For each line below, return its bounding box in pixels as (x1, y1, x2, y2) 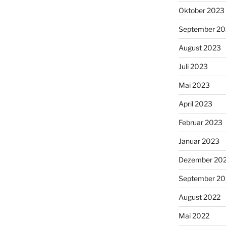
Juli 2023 (178, 62, 208, 71)
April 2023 (178, 99, 212, 108)
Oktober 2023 (178, 6, 224, 15)
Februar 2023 (178, 118, 222, 127)
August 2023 (178, 43, 221, 52)
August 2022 (178, 193, 220, 201)
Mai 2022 (178, 211, 209, 220)
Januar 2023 (178, 137, 219, 145)
